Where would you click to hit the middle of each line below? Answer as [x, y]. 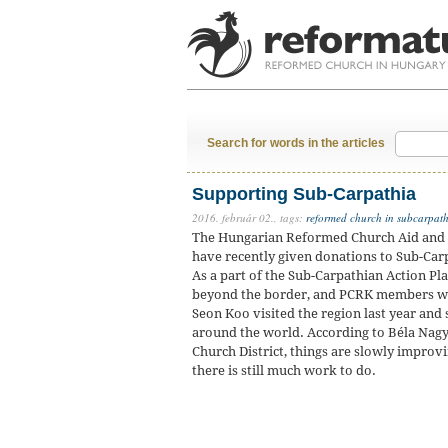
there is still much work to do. [284, 370]
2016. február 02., [234, 217]
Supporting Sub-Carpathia [304, 194]
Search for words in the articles [296, 143]
